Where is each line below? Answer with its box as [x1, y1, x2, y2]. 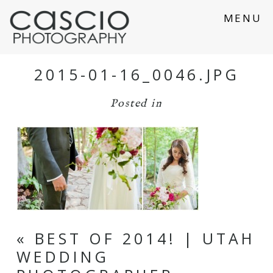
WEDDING [16, 246, 109, 267]
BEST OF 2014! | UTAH [34, 227, 255, 249]
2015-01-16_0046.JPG [34, 63, 239, 85]
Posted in [110, 96, 163, 111]
